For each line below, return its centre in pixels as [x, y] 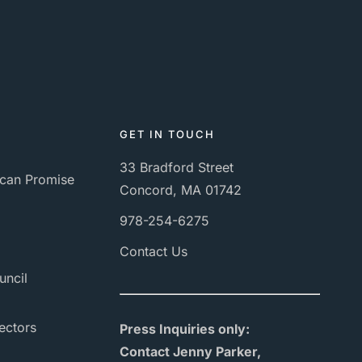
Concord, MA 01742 [181, 190]
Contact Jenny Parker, [190, 351]
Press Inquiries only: [185, 329]
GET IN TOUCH [167, 134]
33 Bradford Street [177, 167]
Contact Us [154, 251]
